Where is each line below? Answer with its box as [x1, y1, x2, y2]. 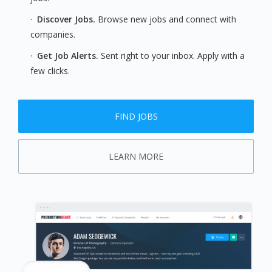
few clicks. [30, 65, 70, 77]
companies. [30, 29, 75, 41]
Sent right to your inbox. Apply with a [101, 50, 245, 62]
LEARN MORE [109, 151, 163, 163]
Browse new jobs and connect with [95, 13, 236, 25]
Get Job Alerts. [37, 50, 101, 62]
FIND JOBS [114, 110, 158, 123]
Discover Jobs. [37, 13, 95, 25]
